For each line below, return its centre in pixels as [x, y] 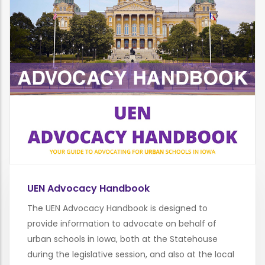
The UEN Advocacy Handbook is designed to [117, 209]
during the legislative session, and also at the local [131, 255]
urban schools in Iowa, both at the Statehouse [122, 239]
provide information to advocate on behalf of [122, 224]
